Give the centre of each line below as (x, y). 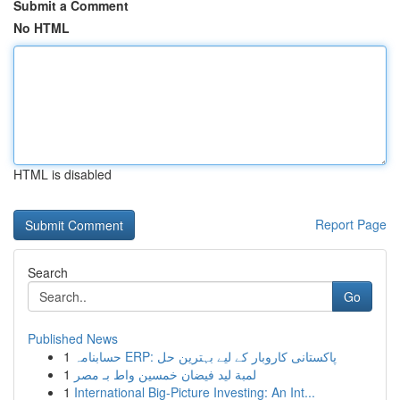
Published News (73, 338)
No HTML (42, 28)
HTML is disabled (62, 174)
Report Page (351, 224)
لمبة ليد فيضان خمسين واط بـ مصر (165, 374)
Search (48, 272)
